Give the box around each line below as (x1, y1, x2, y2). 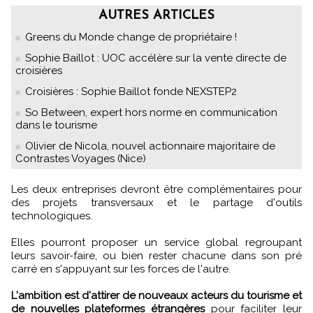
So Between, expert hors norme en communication (25, 106, 277, 119)
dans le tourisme (15, 119, 97, 132)
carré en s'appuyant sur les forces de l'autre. (11, 263, 231, 276)
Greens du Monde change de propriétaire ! (25, 31, 237, 44)
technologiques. (11, 210, 92, 223)
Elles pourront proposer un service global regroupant (11, 236, 302, 249)
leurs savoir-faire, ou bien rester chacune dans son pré (11, 249, 302, 263)
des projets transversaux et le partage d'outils (11, 196, 302, 210)
